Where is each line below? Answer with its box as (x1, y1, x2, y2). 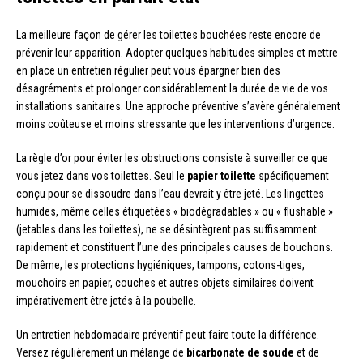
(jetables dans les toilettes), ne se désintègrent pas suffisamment (16, 222, 317, 236)
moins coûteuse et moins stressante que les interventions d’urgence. (16, 117, 335, 130)
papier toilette (187, 169, 256, 182)
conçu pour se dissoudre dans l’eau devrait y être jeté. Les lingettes (16, 186, 324, 200)
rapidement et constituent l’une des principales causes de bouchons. (16, 240, 333, 254)
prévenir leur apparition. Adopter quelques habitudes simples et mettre (16, 45, 338, 59)
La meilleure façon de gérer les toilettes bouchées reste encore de (16, 28, 321, 41)
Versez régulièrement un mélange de (16, 345, 186, 359)
